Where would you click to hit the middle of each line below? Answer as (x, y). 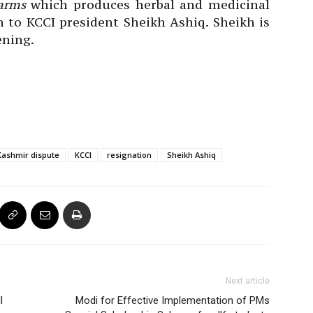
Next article (248, 281)
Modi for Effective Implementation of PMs (173, 300)
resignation (129, 154)
